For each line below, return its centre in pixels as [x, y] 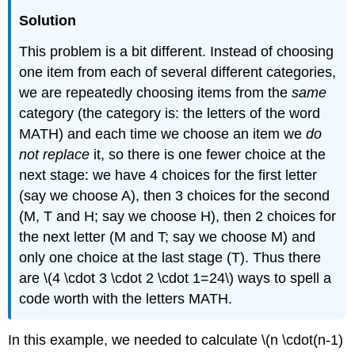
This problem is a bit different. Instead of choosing [177, 51]
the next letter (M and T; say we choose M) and [168, 237]
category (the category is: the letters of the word [170, 113]
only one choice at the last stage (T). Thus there [170, 257]
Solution [48, 20]
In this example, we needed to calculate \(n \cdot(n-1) [176, 340]
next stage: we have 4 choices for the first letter [168, 175]
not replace [55, 154]
